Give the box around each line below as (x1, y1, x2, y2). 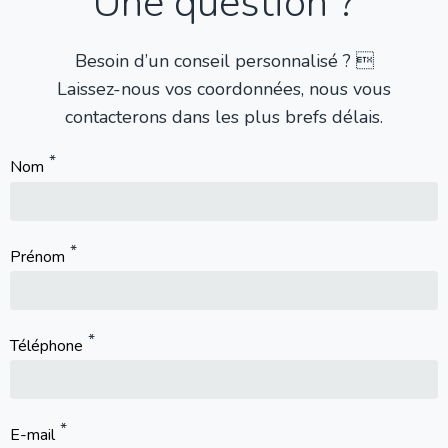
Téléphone (10, 335, 83, 358)
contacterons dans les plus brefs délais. (65, 105, 383, 130)
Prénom (10, 246, 65, 268)
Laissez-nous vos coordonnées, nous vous (57, 77, 391, 102)
